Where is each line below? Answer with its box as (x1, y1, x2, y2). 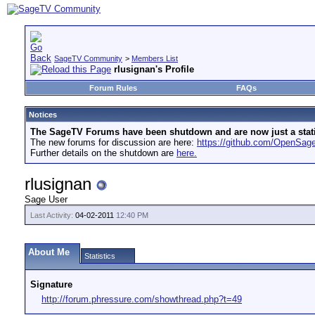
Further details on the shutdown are (30, 148, 176, 158)
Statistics (84, 252, 115, 260)
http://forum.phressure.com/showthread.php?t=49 (41, 294, 242, 304)
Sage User (25, 194, 67, 205)
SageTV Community (54, 54, 122, 63)
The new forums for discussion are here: (30, 137, 197, 148)
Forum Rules (89, 84, 137, 92)
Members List (131, 54, 178, 63)
